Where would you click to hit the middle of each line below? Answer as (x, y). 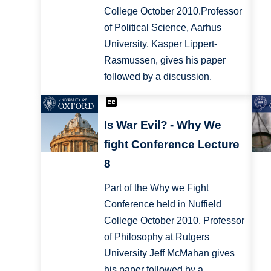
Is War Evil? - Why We (162, 125)
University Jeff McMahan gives (169, 253)
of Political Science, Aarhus (162, 27)
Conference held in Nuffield (162, 204)
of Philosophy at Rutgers (156, 237)
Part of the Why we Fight (156, 188)
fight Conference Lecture (171, 145)
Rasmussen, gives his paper (165, 60)
